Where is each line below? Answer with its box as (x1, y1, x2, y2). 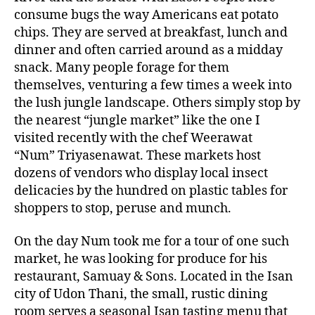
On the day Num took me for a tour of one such (14, 233, 289, 250)
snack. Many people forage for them (14, 59, 229, 76)
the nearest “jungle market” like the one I (14, 112, 260, 129)
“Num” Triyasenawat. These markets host (14, 147, 261, 164)
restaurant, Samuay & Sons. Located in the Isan (14, 269, 293, 285)
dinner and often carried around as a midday (14, 41, 283, 58)
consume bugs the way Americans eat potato (14, 6, 278, 23)
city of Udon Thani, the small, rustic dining (14, 286, 268, 303)
